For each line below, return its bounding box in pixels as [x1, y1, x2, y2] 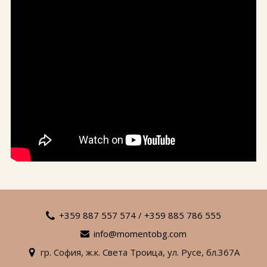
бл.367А [206, 246, 240, 258]
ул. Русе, [167, 246, 204, 258]
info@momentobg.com [94, 228, 187, 240]
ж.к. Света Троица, [86, 246, 165, 258]
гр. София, [41, 246, 86, 258]
